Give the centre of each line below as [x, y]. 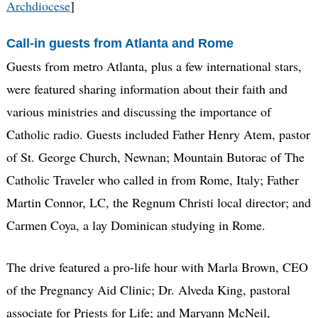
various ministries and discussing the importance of [138, 111]
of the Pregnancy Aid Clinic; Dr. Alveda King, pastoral [148, 289]
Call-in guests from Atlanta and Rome [120, 44]
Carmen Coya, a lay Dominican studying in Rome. [136, 225]
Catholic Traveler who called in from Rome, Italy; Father [152, 179]
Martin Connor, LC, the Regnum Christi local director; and [158, 202]
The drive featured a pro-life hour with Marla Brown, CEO [157, 267]
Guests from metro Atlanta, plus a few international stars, [154, 66]
